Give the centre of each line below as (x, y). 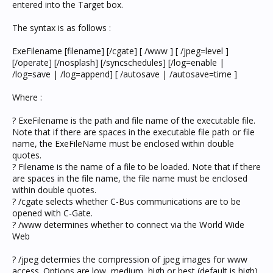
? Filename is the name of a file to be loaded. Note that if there (136, 167)
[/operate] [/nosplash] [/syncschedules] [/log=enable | (118, 62)
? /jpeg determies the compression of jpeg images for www (130, 259)
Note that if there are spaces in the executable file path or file (133, 132)
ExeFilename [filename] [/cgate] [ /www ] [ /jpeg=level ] (120, 51)
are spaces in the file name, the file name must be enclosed (130, 178)
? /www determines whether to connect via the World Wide (128, 225)
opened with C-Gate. (52, 213)
